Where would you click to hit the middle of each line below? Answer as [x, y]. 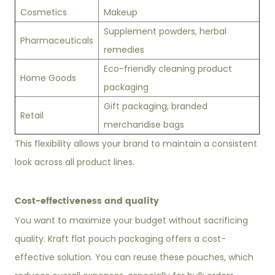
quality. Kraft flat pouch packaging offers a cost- [121, 239]
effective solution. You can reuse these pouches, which [134, 257]
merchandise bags [144, 125]
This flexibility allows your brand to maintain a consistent [136, 144]
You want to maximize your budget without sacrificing [132, 220]
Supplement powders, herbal [165, 31]
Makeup [121, 12]
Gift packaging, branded [156, 106]
